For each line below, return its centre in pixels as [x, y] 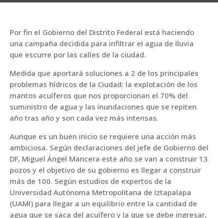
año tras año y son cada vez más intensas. [84, 118]
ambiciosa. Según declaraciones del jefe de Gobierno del [109, 147]
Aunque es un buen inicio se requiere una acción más [103, 136]
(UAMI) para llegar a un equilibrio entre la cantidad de [103, 203]
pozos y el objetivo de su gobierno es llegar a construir [105, 170]
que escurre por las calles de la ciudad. [78, 54]
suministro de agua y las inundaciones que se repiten [103, 107]
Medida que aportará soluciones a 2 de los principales [104, 73]
